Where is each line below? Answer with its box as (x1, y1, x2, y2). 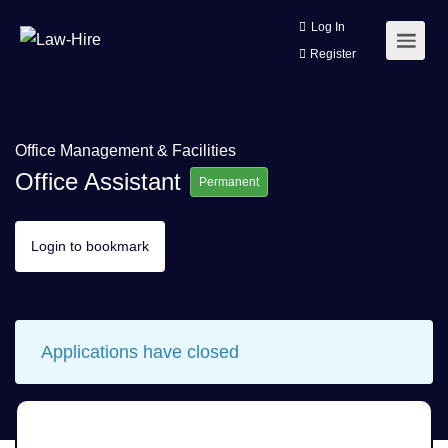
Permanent (199, 175, 259, 189)
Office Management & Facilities (15, 142, 236, 159)
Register (361, 55, 420, 72)
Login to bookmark (31, 238, 149, 254)
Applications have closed (41, 342, 239, 362)
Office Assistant (15, 168, 188, 195)
